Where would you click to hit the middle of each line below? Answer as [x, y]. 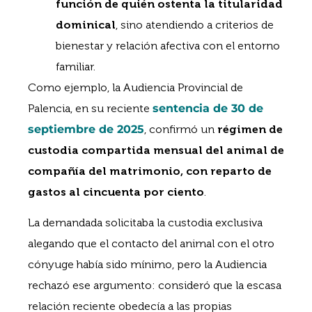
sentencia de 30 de [208, 108]
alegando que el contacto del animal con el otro [151, 244]
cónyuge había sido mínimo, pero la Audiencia [147, 265]
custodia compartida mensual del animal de [156, 150]
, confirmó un [181, 129]
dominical [86, 24]
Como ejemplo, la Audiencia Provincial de [135, 87]
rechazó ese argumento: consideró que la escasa [155, 286]
